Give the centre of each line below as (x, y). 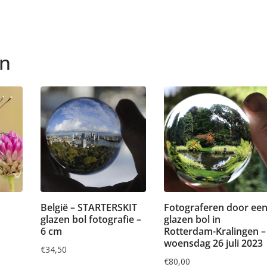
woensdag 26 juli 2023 (213, 243)
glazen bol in (192, 219)
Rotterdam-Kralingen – (215, 231)
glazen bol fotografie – (91, 219)
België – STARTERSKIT (89, 207)
